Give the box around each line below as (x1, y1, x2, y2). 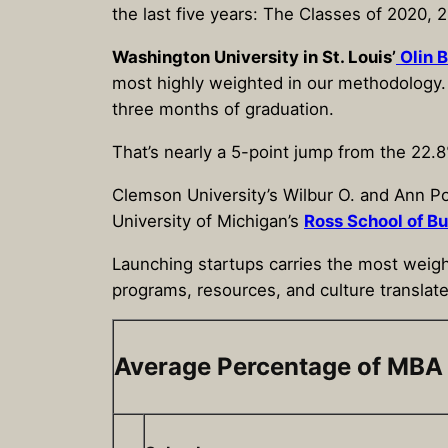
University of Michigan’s (112, 210, 304, 231)
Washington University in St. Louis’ (112, 47, 396, 68)
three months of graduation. (112, 99, 334, 120)
